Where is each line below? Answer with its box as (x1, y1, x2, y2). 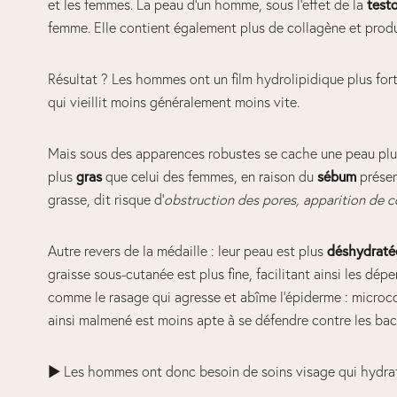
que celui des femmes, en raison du (101, 167, 317, 186)
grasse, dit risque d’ (47, 191, 164, 209)
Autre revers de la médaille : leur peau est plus (47, 242, 327, 261)
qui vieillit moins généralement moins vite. (47, 93, 300, 112)
